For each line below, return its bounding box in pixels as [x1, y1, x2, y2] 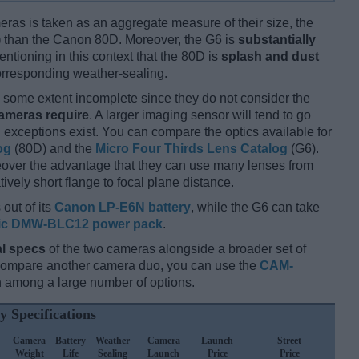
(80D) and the [11, 142, 95, 156]
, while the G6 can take [191, 200, 320, 215]
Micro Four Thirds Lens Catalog [95, 142, 288, 156]
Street [277, 335, 301, 347]
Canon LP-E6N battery [54, 200, 191, 215]
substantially [238, 33, 316, 47]
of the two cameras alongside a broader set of [46, 242, 306, 256]
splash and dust [221, 50, 319, 64]
